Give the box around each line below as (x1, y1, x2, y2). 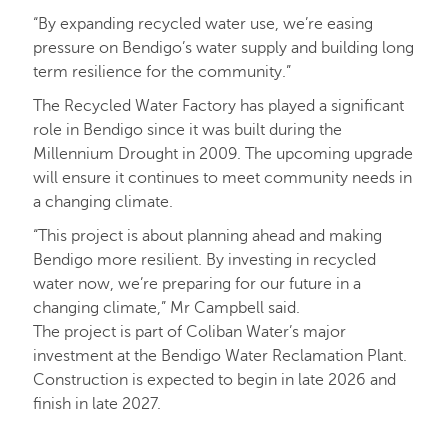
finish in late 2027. (33, 395, 161, 414)
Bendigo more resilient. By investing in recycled (33, 251, 376, 270)
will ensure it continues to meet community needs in (33, 169, 412, 188)
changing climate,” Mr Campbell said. (33, 299, 300, 318)
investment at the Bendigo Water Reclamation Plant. (33, 347, 407, 366)
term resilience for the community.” (33, 63, 291, 82)
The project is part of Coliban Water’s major (33, 323, 346, 342)
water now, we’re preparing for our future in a (33, 275, 361, 294)
